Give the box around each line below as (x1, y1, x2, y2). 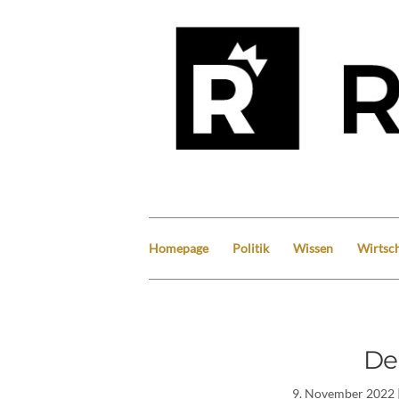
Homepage (149, 240, 208, 256)
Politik (232, 240, 269, 256)
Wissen (293, 240, 333, 256)
